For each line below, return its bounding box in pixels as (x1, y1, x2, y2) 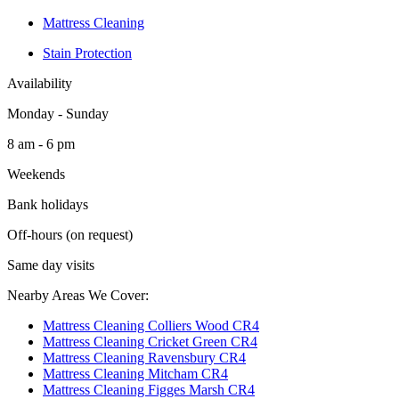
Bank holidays (7, 196, 88, 212)
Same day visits (7, 256, 94, 273)
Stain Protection (43, 45, 132, 61)
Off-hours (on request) (7, 226, 133, 242)
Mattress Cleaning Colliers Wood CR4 (43, 317, 259, 333)
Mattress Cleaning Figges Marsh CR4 (43, 381, 255, 397)
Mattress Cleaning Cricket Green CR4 (43, 333, 257, 349)
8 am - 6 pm (7, 135, 75, 151)
